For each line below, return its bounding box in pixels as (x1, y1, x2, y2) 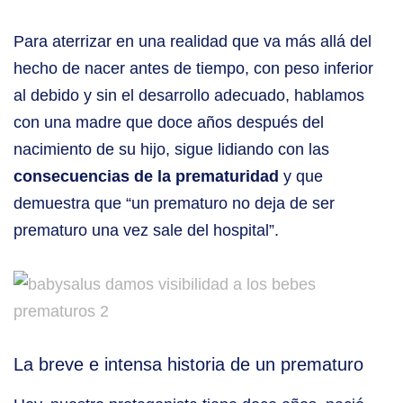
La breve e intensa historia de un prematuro (13, 354, 363, 375)
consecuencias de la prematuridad (13, 167, 283, 186)
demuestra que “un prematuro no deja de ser (13, 194, 335, 213)
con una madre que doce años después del (13, 113, 324, 132)
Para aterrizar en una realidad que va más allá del (13, 32, 372, 51)
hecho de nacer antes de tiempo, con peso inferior (13, 59, 373, 78)
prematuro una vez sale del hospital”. (13, 221, 279, 240)
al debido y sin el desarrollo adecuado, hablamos (13, 86, 364, 105)
